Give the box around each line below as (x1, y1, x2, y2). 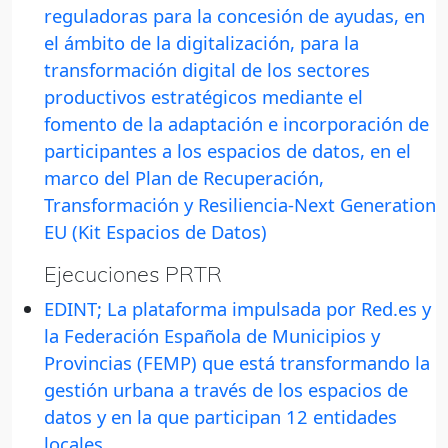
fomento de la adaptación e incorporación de (44, 111, 429, 137)
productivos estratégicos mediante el (44, 84, 363, 110)
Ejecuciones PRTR (44, 260, 222, 288)
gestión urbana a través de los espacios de (44, 377, 408, 403)
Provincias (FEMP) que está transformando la (44, 350, 430, 376)
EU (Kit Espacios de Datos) (44, 219, 267, 245)
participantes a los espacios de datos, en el (44, 138, 411, 164)
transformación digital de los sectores (44, 57, 370, 83)
